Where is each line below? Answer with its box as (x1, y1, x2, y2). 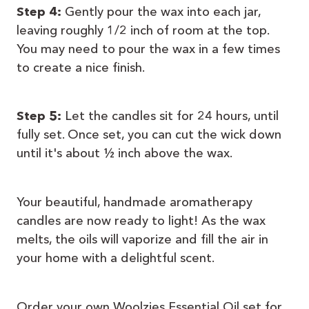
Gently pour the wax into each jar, (65, 3, 261, 19)
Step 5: (17, 108, 65, 124)
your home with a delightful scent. (17, 250, 215, 266)
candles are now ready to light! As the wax (17, 212, 266, 228)
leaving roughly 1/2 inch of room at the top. (17, 22, 269, 38)
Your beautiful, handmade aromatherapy (17, 194, 252, 210)
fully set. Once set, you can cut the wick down (17, 127, 281, 143)
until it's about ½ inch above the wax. (17, 146, 232, 161)
